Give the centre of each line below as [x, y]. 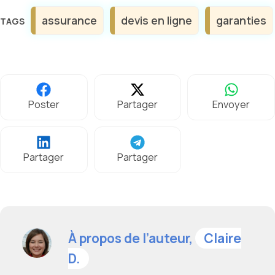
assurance [69, 21]
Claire [223, 238]
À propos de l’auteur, [132, 238]
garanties [241, 21]
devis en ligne [157, 21]
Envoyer [231, 105]
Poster [44, 105]
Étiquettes [45, 12]
